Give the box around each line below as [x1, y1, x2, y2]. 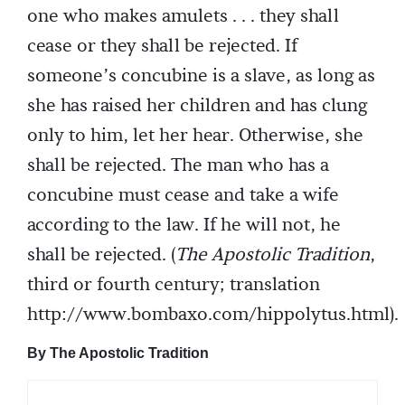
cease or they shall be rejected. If [27, 34, 297, 58]
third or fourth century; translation [27, 273, 320, 297]
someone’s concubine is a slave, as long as [27, 64, 375, 88]
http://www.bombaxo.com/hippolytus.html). [27, 303, 399, 326]
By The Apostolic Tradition [27, 345, 209, 361]
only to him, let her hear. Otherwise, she [27, 124, 363, 147]
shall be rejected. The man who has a [27, 154, 329, 177]
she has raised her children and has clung [27, 94, 367, 118]
